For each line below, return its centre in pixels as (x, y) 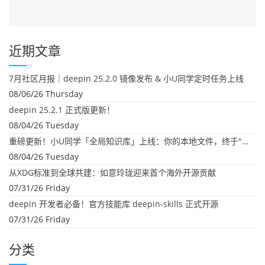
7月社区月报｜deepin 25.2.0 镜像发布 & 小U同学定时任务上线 (126, 78)
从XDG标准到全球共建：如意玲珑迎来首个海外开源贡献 (112, 172)
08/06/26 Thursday (46, 94)
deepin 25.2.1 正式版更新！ (62, 110)
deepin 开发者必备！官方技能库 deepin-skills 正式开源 (114, 204)
